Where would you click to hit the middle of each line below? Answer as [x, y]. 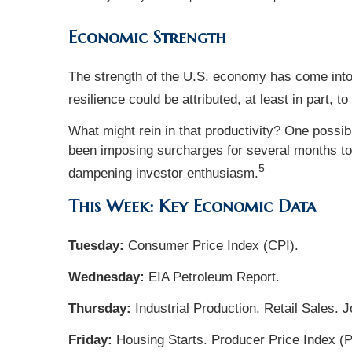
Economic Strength [147, 38]
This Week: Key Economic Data [192, 206]
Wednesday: [108, 277]
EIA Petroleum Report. [214, 277]
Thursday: [100, 308]
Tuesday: [98, 245]
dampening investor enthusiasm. [163, 173]
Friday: [90, 339]
